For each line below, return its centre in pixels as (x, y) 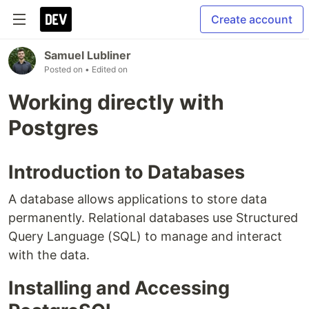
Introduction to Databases (127, 172)
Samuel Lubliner (88, 55)
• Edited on (106, 69)
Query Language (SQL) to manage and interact (145, 236)
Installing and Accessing (119, 288)
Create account (252, 19)
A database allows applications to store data (138, 199)
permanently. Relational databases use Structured (153, 218)
